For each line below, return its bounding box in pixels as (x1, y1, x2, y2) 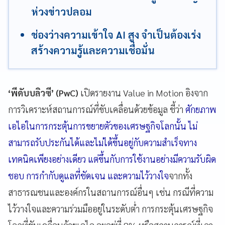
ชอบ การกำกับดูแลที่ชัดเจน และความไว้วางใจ (8, 169, 169, 181)
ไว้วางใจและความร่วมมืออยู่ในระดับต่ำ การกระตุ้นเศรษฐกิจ (8, 202, 213, 214)
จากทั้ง (169, 169, 192, 181)
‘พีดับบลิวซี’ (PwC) (8, 86, 78, 98)
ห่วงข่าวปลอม (31, 5, 92, 18)
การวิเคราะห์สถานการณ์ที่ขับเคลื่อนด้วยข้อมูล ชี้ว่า (8, 103, 185, 115)
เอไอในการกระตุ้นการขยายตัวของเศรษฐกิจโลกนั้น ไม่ (8, 120, 197, 132)
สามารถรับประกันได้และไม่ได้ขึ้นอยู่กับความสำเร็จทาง (8, 136, 197, 148)
